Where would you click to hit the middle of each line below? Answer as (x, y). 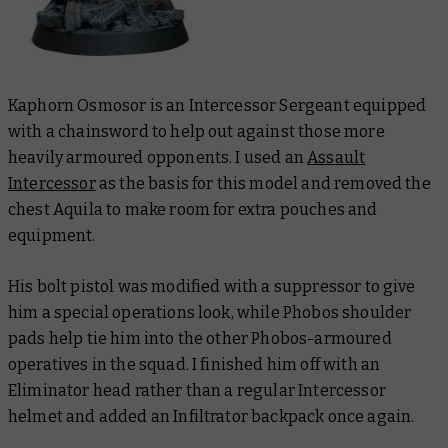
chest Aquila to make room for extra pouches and (193, 209)
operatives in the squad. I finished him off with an (194, 364)
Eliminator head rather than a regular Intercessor (197, 390)
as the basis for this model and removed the (263, 183)
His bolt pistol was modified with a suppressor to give (212, 286)
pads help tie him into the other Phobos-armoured (200, 338)
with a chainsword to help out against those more (196, 131)
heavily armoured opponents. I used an (158, 157)
